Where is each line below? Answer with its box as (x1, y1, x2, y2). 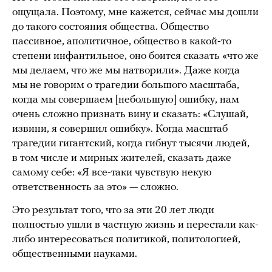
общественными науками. (12, 248, 137, 260)
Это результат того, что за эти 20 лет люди (12, 205, 214, 217)
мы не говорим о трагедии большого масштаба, (12, 80, 239, 92)
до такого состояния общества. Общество (12, 21, 209, 33)
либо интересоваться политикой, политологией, (12, 234, 240, 246)
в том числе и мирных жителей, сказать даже (12, 152, 231, 165)
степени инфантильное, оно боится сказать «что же (12, 50, 259, 63)
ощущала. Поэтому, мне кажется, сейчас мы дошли (12, 7, 259, 19)
